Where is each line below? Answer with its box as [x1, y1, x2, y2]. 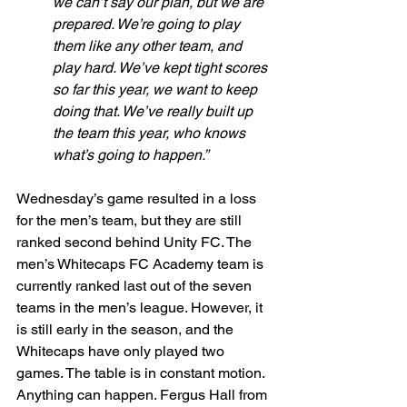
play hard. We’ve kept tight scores [53, 59, 271, 77]
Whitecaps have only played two [16, 342, 228, 361]
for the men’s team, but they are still [16, 212, 245, 230]
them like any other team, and [53, 37, 245, 55]
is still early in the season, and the [16, 321, 237, 339]
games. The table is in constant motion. [16, 364, 268, 382]
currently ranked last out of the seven [16, 277, 255, 295]
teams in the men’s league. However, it [16, 299, 266, 317]
